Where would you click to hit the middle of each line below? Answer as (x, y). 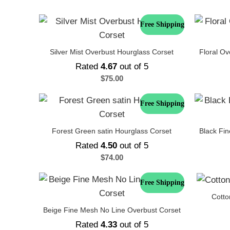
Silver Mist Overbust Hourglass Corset (112, 52)
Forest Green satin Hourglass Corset (112, 131)
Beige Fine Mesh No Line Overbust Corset (112, 210)
